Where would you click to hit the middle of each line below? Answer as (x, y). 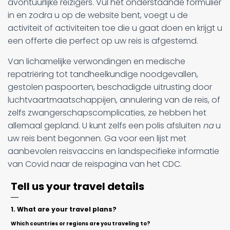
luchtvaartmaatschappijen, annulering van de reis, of (114, 100)
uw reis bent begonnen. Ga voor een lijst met (97, 138)
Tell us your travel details (78, 186)
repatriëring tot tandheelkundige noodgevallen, (103, 74)
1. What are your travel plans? (64, 209)
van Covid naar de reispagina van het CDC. (95, 164)
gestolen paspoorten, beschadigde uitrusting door (110, 87)
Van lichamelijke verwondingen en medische (97, 61)
